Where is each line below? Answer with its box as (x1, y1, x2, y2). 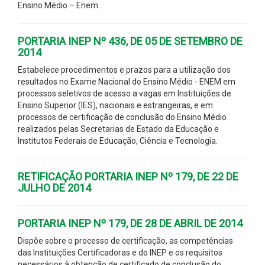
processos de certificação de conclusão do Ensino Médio (18, 112, 227, 122)
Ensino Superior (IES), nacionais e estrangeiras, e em (18, 100, 213, 110)
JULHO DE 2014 (18, 181, 91, 194)
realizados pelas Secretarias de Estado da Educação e (18, 124, 219, 134)
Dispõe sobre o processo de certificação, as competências (18, 235, 233, 245)
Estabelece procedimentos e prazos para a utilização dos (18, 64, 231, 75)
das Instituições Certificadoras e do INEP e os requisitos (18, 247, 222, 257)
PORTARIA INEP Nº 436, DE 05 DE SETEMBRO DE (18, 34, 243, 47)
